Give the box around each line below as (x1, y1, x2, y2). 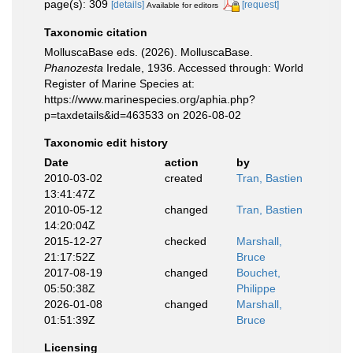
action (164, 155, 199, 169)
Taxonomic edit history (44, 136, 168, 149)
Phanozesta (44, 61, 103, 74)
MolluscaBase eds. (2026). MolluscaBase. (44, 45, 253, 58)
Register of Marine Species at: (44, 76, 195, 90)
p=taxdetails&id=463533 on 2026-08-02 (44, 108, 241, 121)
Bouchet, (236, 266, 281, 279)
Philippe (236, 281, 276, 295)
